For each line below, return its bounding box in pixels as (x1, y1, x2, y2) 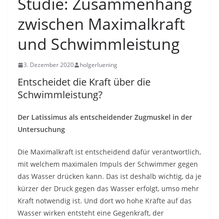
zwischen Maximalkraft (18, 13, 185, 34)
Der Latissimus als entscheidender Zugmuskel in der (18, 112, 192, 122)
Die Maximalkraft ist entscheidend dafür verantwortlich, (18, 147, 201, 156)
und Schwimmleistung (18, 33, 180, 54)
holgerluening (80, 61, 117, 69)
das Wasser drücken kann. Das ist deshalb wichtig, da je (18, 172, 201, 181)
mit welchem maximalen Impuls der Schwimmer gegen (18, 159, 198, 169)
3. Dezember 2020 (23, 61, 74, 69)
